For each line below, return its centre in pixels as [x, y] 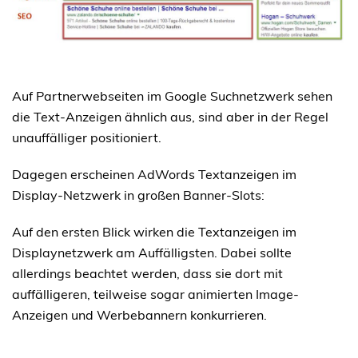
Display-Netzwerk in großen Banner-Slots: [138, 195]
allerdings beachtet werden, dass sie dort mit [147, 273]
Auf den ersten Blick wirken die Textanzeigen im [154, 231]
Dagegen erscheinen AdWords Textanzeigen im [154, 174]
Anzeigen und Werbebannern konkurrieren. [139, 314]
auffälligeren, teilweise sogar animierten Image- [155, 294]
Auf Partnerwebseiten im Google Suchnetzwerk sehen [172, 95]
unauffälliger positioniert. [87, 137]
